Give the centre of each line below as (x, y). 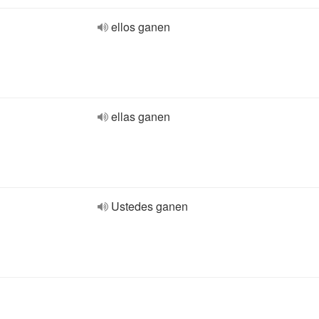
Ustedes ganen (150, 206)
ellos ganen (141, 27)
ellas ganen (141, 116)
